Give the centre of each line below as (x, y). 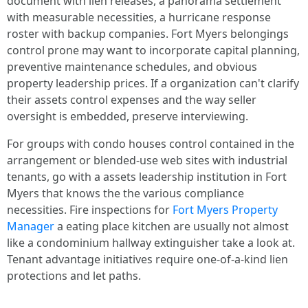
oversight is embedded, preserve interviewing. (128, 116)
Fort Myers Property (225, 210)
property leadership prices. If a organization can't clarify (153, 83)
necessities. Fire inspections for (90, 210)
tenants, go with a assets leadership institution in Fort (147, 177)
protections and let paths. (74, 276)
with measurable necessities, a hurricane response (139, 17)
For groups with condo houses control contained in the (151, 144)
